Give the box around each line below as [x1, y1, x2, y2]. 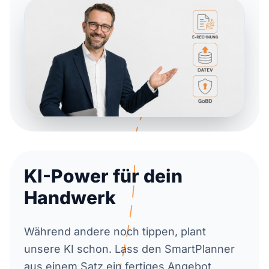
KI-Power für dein [24, 165, 183, 187]
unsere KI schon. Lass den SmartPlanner [24, 243, 235, 256]
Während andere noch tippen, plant [24, 225, 206, 238]
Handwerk [24, 187, 116, 209]
